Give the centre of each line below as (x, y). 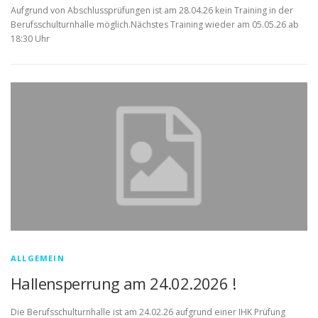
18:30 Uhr (30, 39)
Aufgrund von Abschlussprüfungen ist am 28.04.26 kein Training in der (152, 11)
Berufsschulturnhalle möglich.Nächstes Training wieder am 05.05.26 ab (155, 25)
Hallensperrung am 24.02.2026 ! (123, 284)
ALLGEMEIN (38, 258)
